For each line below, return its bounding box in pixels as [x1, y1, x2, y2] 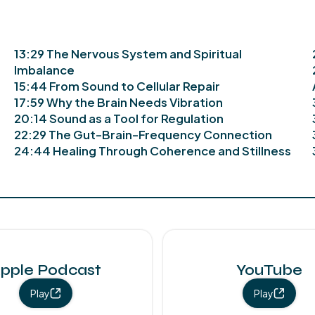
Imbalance [14, 62, 75, 77]
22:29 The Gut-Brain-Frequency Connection [14, 127, 273, 142]
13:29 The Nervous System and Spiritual [14, 46, 243, 61]
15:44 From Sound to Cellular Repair [14, 78, 221, 94]
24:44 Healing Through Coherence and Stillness [14, 143, 292, 158]
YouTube [236, 262, 302, 280]
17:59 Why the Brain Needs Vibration [14, 94, 224, 110]
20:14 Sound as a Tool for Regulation [14, 110, 224, 126]
